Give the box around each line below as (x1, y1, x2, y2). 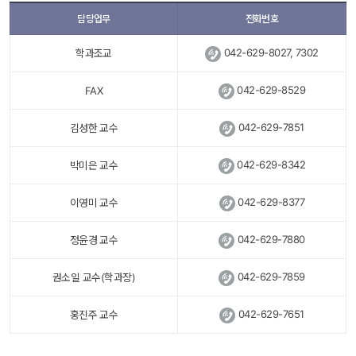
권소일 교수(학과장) (52, 271, 136, 284)
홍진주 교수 (69, 308, 118, 322)
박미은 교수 (69, 159, 118, 172)
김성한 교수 (69, 122, 118, 135)
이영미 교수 (69, 196, 118, 210)
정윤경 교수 (69, 234, 118, 247)
